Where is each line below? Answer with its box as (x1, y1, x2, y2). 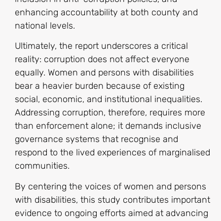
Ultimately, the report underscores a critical (15, 40, 188, 52)
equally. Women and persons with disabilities (15, 67, 194, 78)
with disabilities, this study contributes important (15, 194, 210, 205)
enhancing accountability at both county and (15, 6, 198, 18)
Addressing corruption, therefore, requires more (15, 107, 205, 118)
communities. (15, 160, 70, 172)
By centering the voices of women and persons (15, 181, 206, 192)
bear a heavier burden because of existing (15, 80, 184, 92)
